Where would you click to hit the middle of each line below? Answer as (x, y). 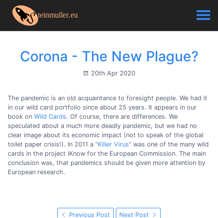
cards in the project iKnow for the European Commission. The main (107, 154)
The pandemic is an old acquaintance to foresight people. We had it (108, 98)
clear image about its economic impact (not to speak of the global (106, 135)
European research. (36, 172)
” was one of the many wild (169, 145)
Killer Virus (113, 145)
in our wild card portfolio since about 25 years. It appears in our (102, 108)
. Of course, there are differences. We (122, 117)
